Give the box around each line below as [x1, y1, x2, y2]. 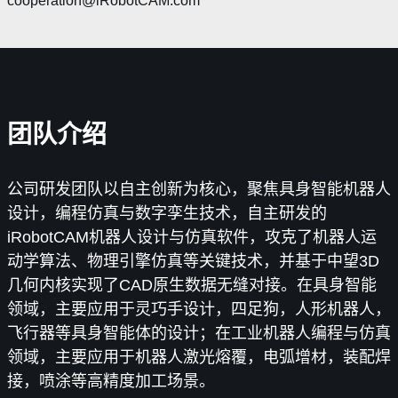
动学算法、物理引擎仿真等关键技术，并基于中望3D [6, 251, 379, 270]
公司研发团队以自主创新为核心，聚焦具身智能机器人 [6, 179, 391, 198]
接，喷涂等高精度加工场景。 [6, 371, 215, 390]
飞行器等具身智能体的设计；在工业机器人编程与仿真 [6, 323, 391, 342]
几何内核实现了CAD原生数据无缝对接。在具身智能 [6, 275, 377, 294]
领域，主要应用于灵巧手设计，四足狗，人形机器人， [6, 299, 391, 318]
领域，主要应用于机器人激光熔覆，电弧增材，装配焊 [6, 347, 391, 366]
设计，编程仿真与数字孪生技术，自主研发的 [6, 203, 327, 222]
